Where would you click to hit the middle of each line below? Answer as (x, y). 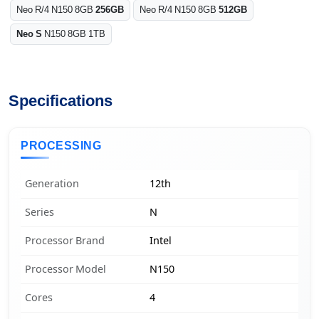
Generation (52, 184)
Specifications (61, 101)
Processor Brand (65, 241)
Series (40, 213)
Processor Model (66, 270)
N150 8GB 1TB (74, 34)
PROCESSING (61, 146)
